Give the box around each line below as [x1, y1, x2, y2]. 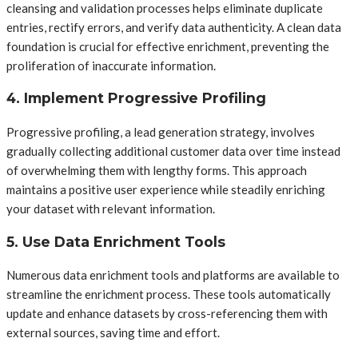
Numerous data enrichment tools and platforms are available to [6, 268, 340, 283]
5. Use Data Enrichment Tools [6, 233, 225, 250]
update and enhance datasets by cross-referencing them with [6, 306, 328, 321]
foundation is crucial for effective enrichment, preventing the [6, 38, 329, 54]
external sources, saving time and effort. [6, 325, 220, 340]
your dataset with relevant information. [6, 201, 215, 216]
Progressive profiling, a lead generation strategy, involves [6, 125, 315, 139]
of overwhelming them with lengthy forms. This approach [6, 163, 307, 177]
